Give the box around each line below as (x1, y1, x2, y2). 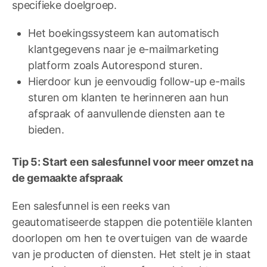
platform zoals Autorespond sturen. (28, 59, 203, 72)
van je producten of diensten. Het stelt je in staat (12, 248, 251, 261)
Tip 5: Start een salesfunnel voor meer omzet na (12, 156, 253, 169)
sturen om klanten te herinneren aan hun (28, 91, 229, 104)
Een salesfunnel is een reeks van (12, 200, 170, 213)
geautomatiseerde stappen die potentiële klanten (12, 216, 253, 229)
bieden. (28, 123, 64, 136)
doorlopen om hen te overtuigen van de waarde (12, 232, 247, 245)
